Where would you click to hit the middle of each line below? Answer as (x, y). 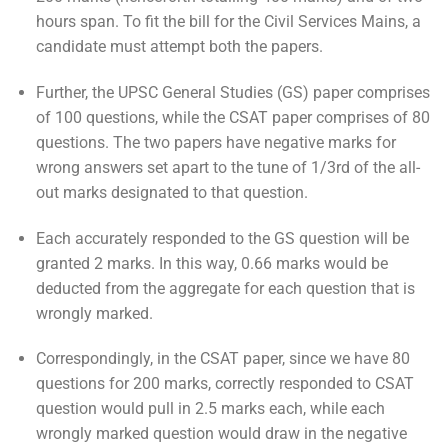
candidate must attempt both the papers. (179, 46)
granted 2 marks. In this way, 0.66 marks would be (211, 263)
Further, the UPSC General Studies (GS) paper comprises (232, 92)
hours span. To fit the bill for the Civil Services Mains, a (228, 21)
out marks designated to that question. (171, 192)
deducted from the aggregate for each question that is (225, 288)
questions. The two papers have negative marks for (215, 142)
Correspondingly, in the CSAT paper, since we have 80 (222, 359)
